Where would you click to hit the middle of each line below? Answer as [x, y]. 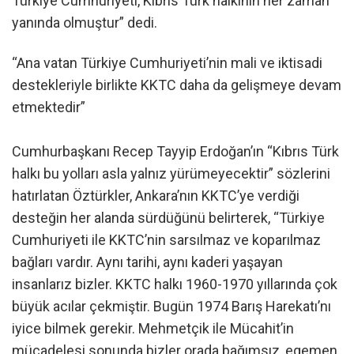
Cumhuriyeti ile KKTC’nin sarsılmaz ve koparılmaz [166, 239]
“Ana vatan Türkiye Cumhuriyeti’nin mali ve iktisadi [167, 62]
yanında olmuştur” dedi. [85, 22]
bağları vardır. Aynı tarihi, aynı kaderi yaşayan [147, 262]
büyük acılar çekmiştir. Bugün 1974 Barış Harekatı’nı [171, 306]
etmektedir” [49, 107]
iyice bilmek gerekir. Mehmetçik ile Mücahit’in [153, 328]
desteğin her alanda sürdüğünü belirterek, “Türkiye [168, 217]
